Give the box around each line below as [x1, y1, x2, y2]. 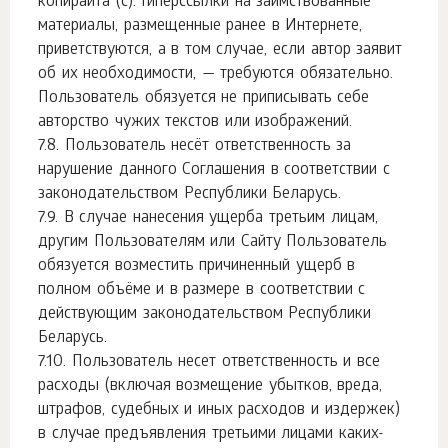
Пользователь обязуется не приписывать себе [38, 89, 370, 108]
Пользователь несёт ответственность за [64, 137, 352, 156]
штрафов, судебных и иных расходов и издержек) [38, 401, 400, 420]
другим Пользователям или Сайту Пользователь [38, 233, 388, 252]
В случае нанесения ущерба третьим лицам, [63, 209, 378, 228]
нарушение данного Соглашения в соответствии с [38, 161, 391, 180]
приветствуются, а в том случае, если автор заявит [38, 41, 403, 60]
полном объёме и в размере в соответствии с [38, 281, 366, 300]
